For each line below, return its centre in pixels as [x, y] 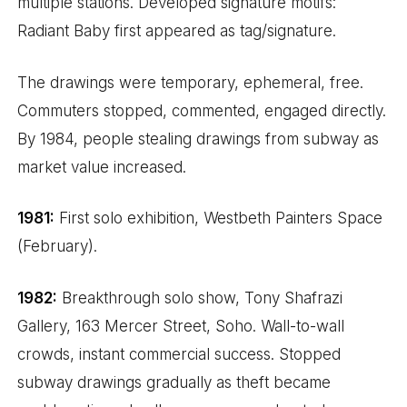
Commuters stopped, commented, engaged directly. [202, 110]
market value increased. [102, 167]
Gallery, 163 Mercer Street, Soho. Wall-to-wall [181, 326]
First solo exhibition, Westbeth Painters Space [219, 218]
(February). [58, 247]
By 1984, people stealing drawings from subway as [199, 139]
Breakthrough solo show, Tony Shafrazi [200, 298]
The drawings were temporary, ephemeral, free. [191, 82]
